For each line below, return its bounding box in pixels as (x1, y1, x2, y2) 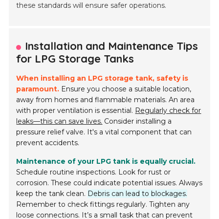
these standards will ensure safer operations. (16, 1, 167, 10)
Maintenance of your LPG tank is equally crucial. (16, 157, 196, 166)
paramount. (16, 85, 60, 94)
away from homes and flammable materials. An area (16, 95, 195, 105)
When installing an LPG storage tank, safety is (16, 74, 189, 83)
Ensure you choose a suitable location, (59, 85, 192, 94)
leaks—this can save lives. (16, 117, 103, 126)
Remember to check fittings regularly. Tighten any (16, 200, 190, 209)
